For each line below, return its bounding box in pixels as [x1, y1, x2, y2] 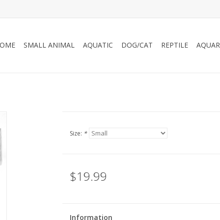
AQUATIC [83, 40, 113, 50]
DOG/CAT [121, 40, 153, 50]
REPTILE [161, 40, 188, 50]
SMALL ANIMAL [24, 40, 75, 50]
